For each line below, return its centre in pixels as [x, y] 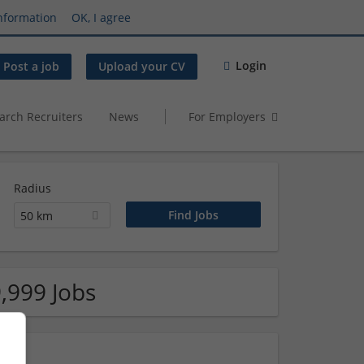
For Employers [227, 116]
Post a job [31, 67]
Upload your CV [142, 67]
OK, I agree [101, 17]
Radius [32, 188]
